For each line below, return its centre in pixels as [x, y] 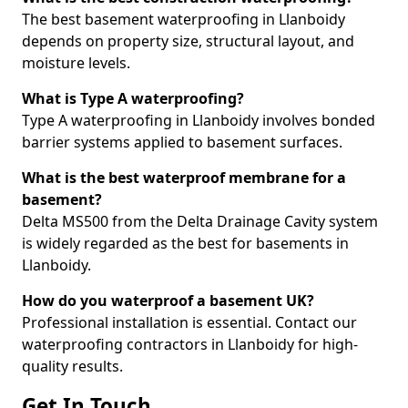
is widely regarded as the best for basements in [185, 243]
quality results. [72, 366]
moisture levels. [76, 63]
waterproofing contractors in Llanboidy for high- [190, 344]
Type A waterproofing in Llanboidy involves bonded [199, 120]
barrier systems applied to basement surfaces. [182, 142]
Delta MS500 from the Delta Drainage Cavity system [200, 221]
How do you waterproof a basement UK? [168, 301]
